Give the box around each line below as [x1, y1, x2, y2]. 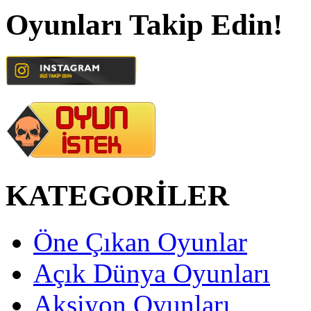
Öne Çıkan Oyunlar [33, 226, 247, 257]
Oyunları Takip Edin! [6, 8, 283, 41]
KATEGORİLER [6, 178, 229, 212]
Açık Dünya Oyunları [33, 258, 270, 288]
